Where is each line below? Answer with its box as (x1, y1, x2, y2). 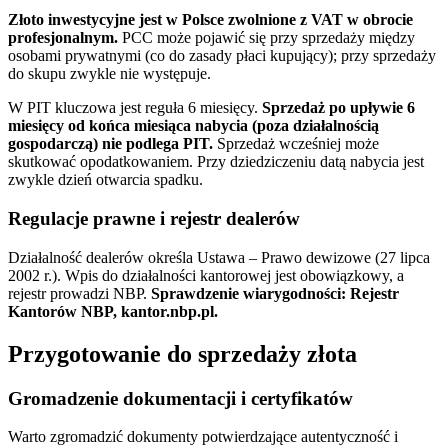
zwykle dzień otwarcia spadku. (8, 171, 203, 189)
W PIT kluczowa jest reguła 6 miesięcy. (8, 99, 262, 117)
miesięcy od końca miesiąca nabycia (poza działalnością (8, 117, 379, 135)
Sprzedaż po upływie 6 (262, 99, 415, 117)
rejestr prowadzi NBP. (8, 284, 151, 302)
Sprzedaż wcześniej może (213, 135, 379, 153)
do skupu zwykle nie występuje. (8, 65, 211, 83)
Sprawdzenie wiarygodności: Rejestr (151, 284, 399, 302)
